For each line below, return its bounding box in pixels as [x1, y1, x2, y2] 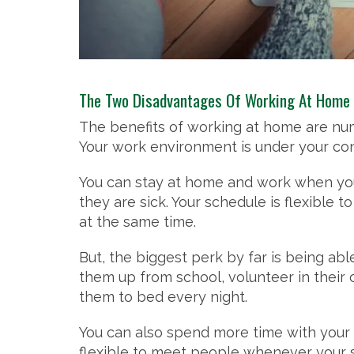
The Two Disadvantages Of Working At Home [79, 88, 350, 113]
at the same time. [79, 213, 196, 231]
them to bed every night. [79, 288, 247, 306]
